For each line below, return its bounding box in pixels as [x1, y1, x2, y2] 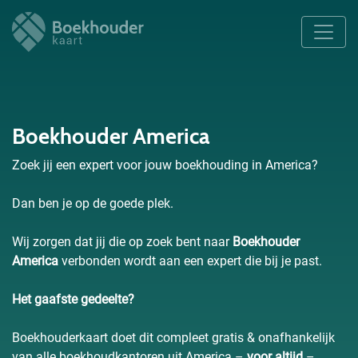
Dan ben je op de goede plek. [12, 196, 173, 211]
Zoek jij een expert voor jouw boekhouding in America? [12, 157, 318, 173]
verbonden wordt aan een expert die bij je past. [58, 253, 322, 268]
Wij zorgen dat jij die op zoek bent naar [12, 234, 233, 249]
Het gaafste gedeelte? [12, 292, 134, 307]
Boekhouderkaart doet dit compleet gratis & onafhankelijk [12, 330, 335, 345]
